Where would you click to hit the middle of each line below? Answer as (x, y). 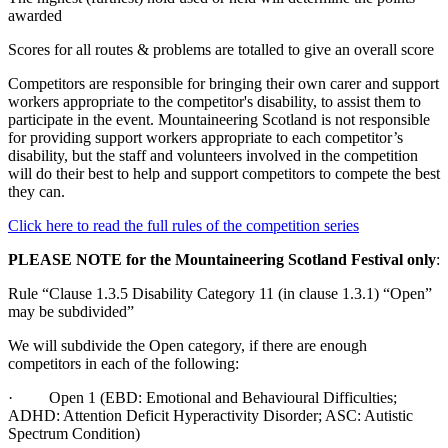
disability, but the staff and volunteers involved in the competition (213, 156)
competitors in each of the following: (123, 364)
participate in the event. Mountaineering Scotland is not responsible (219, 120)
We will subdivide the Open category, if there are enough (187, 346)
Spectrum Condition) (74, 434)
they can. (36, 192)
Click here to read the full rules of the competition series (183, 226)
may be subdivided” (71, 312)
